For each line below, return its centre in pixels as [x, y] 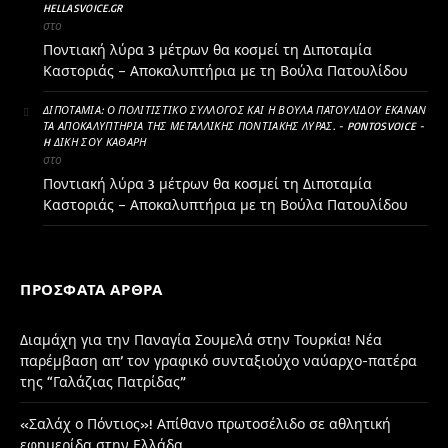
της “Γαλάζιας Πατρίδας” [103, 381]
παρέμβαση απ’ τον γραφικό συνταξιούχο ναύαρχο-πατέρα [218, 360]
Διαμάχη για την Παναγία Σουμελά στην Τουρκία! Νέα [201, 339]
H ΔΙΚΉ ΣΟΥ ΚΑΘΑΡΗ [95, 141]
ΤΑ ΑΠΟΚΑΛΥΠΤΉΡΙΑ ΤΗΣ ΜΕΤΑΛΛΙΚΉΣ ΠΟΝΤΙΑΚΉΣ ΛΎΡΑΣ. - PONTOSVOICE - [234, 125]
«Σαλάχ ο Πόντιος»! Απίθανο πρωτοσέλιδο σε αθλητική [205, 423]
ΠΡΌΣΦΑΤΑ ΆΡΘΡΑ [91, 289]
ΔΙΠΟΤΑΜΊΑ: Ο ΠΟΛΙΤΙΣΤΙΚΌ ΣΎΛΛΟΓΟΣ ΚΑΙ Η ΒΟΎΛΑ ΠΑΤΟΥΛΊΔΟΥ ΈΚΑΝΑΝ [235, 109]
